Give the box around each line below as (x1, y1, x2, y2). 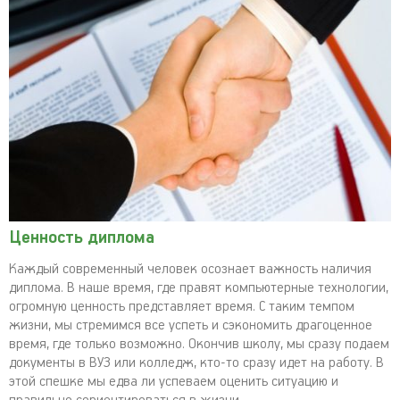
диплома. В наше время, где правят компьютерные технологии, (9, 279, 388, 296)
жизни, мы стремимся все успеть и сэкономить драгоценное (9, 317, 372, 334)
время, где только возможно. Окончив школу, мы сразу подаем (9, 336, 389, 353)
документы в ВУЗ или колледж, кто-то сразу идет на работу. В (9, 354, 384, 371)
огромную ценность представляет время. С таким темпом (9, 298, 354, 315)
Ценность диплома (9, 228, 154, 248)
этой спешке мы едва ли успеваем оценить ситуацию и (9, 373, 338, 390)
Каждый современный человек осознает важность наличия (9, 261, 371, 278)
